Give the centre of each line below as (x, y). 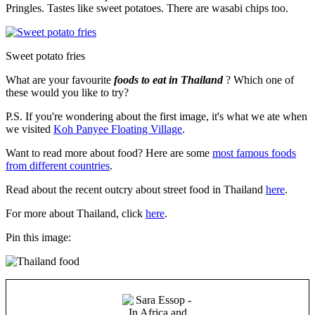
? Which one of (258, 80)
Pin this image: (38, 238)
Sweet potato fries (45, 56)
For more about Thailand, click (76, 214)
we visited (30, 129)
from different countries (58, 166)
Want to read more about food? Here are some (109, 153)
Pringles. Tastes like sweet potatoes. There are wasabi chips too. (147, 8)
